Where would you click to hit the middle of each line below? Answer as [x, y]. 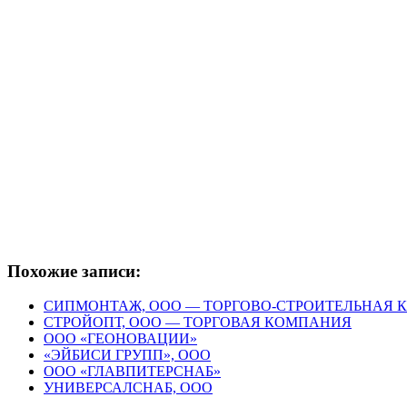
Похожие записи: [74, 271]
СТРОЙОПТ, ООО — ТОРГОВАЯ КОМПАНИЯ [198, 323]
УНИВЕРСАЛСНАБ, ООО [128, 388]
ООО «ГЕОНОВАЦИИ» [120, 339]
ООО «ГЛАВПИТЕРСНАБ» [132, 372]
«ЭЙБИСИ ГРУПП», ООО [127, 355]
